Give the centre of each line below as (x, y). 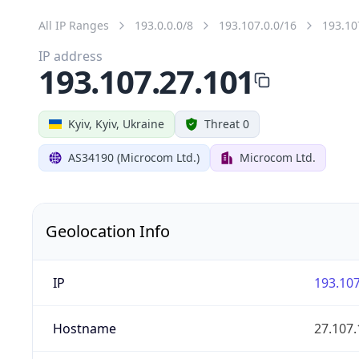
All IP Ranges (74, 25)
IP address (71, 56)
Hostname (84, 328)
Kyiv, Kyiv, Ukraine (116, 123)
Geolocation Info (108, 231)
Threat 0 (227, 123)
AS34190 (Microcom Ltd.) (134, 157)
